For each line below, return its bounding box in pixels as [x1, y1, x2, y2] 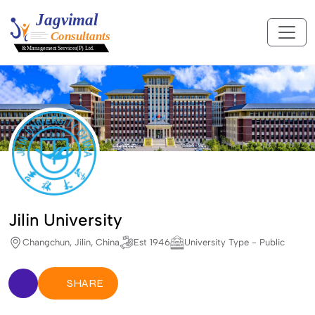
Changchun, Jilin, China [22, 237, 120, 248]
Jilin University [8, 209, 122, 230]
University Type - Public [184, 237, 285, 248]
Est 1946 [134, 237, 170, 248]
